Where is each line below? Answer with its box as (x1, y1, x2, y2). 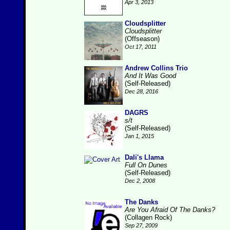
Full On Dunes (125, 161, 167, 169)
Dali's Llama (125, 154, 164, 161)
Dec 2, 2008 (125, 178, 155, 184)
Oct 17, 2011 (125, 44, 157, 50)
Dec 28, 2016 (125, 88, 158, 94)
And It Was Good (125, 72, 176, 80)
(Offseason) (125, 35, 160, 43)
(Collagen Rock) (125, 214, 172, 221)
